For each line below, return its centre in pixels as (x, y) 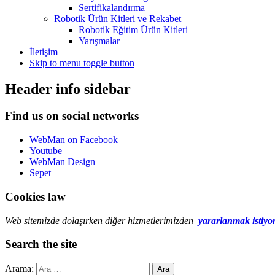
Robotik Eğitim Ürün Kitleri (133, 29)
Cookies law (35, 196)
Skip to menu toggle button (82, 63)
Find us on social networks (72, 116)
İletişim (44, 52)
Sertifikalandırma (112, 7)
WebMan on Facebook (74, 140)
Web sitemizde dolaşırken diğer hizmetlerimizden (102, 220)
